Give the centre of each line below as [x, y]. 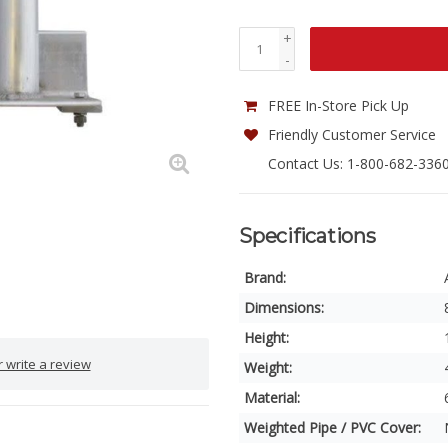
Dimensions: [284, 307]
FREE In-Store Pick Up [336, 105]
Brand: [265, 277]
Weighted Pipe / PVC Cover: [332, 427]
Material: [272, 397]
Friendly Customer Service [350, 134]
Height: [266, 337]
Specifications [307, 236]
